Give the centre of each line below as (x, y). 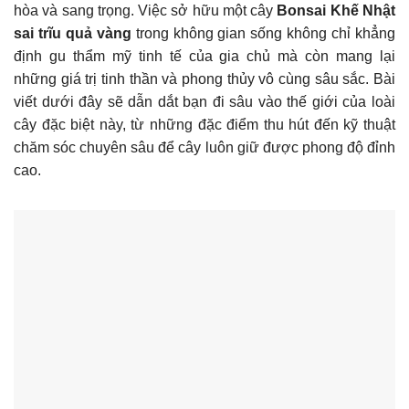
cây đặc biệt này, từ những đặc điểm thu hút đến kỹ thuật (204, 125)
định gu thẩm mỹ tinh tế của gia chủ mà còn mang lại (204, 57)
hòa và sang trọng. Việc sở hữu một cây (146, 11)
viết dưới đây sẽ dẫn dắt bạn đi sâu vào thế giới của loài (204, 102)
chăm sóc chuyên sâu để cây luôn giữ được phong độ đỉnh (204, 148)
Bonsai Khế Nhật (336, 11)
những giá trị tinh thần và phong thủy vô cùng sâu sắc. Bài (204, 79)
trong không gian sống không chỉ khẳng (263, 34)
